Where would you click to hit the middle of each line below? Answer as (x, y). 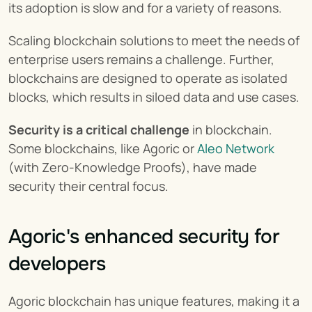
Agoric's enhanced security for (144, 237)
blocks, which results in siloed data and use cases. (154, 97)
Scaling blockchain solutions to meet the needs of (154, 41)
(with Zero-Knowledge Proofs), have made (133, 167)
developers (57, 264)
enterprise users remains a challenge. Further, (141, 60)
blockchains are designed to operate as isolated (148, 78)
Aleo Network (236, 149)
